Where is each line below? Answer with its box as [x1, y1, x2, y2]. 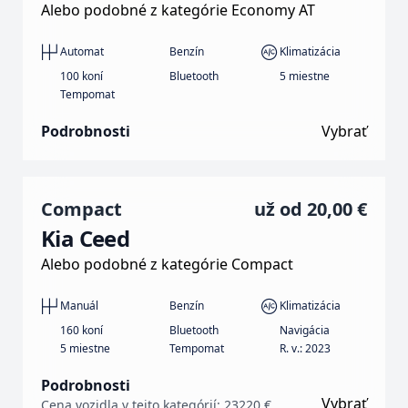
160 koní [59, 321, 103, 338]
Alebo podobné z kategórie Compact [41, 253, 293, 274]
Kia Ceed [41, 222, 130, 253]
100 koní [59, 67, 103, 84]
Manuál [59, 298, 98, 314]
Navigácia [279, 321, 330, 338]
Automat [59, 44, 104, 60]
